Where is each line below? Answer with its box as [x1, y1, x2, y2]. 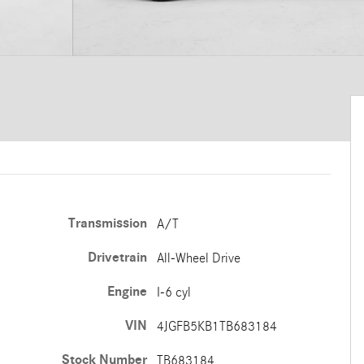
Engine [106, 284, 147, 300]
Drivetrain [87, 249, 147, 266]
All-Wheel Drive [156, 250, 240, 266]
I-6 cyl [156, 284, 191, 300]
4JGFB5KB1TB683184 [156, 318, 277, 334]
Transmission [67, 215, 147, 232]
